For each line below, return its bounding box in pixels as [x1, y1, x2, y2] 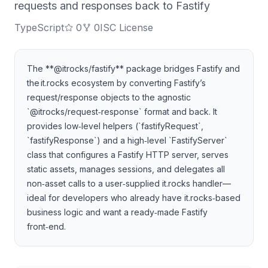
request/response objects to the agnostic [27, 92, 191, 102]
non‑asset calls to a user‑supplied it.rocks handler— [27, 178, 231, 188]
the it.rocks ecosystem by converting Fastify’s [27, 78, 206, 88]
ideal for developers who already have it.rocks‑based [27, 193, 240, 203]
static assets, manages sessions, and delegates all [27, 164, 225, 174]
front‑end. [27, 221, 66, 232]
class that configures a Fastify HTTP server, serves [27, 150, 229, 160]
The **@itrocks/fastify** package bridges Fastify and [27, 63, 240, 74]
